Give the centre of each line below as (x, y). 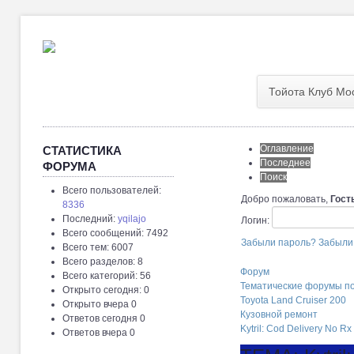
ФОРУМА (69, 166)
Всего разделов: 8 (102, 262)
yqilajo (132, 219)
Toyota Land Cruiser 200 (293, 300)
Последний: (90, 219)
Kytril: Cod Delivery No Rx (296, 329)
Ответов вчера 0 (98, 333)
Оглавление (286, 149)
